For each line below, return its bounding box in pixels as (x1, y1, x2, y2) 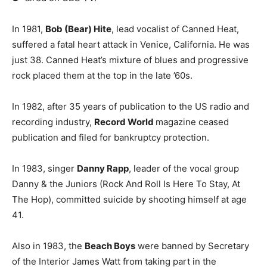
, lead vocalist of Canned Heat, (111, 23, 239, 35)
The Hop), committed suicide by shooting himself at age (12, 193, 247, 205)
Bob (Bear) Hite (45, 23, 111, 35)
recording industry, (12, 116, 94, 128)
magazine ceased (156, 116, 229, 128)
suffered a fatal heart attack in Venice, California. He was (12, 38, 250, 50)
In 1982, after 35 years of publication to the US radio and (12, 100, 249, 112)
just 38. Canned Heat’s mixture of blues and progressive (12, 54, 249, 66)
